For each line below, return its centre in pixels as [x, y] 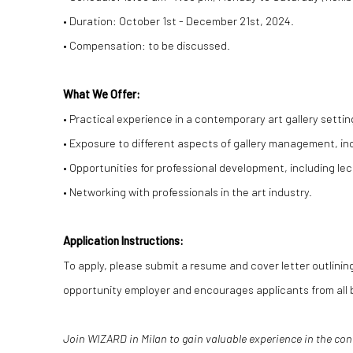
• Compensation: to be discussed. [147, 45]
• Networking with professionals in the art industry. [188, 191]
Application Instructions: [123, 240]
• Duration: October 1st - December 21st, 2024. [178, 20]
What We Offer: [102, 94]
